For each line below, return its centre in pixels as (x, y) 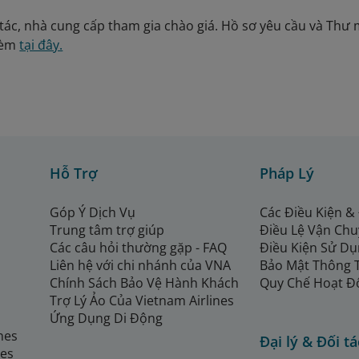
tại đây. (41, 45)
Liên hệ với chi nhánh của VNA (140, 266)
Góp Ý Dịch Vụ (93, 213)
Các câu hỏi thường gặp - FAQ (140, 248)
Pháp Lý (287, 173)
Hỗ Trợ (74, 173)
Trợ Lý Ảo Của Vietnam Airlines (142, 301)
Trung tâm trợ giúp (107, 230)
